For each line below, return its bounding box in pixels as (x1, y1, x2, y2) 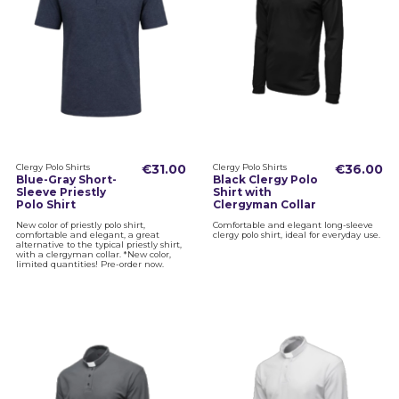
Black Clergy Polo (212, 173, 318, 187)
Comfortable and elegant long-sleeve (212, 219, 373, 230)
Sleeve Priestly (15, 185, 106, 199)
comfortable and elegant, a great (15, 229, 159, 240)
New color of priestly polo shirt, (15, 219, 145, 230)
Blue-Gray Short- (15, 173, 117, 187)
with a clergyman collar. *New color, (15, 248, 171, 259)
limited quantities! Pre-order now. (15, 258, 164, 269)
